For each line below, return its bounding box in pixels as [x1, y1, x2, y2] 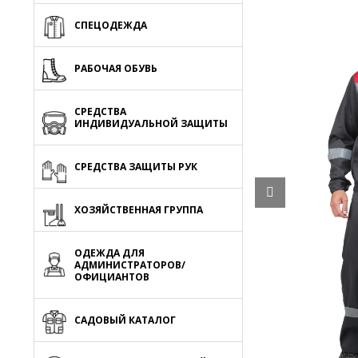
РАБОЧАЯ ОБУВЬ [74, 62, 157, 75]
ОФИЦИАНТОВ [74, 270, 149, 284]
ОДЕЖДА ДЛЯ [74, 246, 145, 260]
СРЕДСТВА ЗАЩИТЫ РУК [74, 160, 197, 173]
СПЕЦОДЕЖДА [74, 18, 147, 32]
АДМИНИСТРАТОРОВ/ [74, 258, 185, 272]
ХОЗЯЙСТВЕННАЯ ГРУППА [74, 203, 203, 217]
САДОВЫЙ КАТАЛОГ [74, 313, 176, 327]
